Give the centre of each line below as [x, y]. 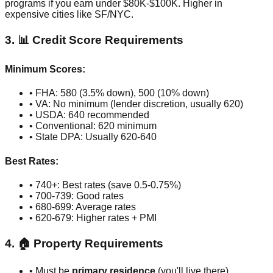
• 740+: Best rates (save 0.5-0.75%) [105, 185]
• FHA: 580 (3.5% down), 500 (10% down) [119, 93]
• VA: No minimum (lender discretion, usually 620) [136, 104]
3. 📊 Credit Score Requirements [94, 40]
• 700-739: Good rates [76, 196]
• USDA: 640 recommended [89, 115]
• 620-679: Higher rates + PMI [93, 218]
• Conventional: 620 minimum [93, 126]
